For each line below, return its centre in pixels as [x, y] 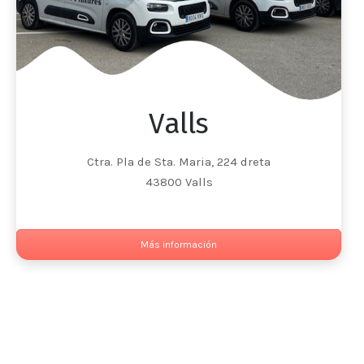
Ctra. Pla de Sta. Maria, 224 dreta [179, 162]
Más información [179, 245]
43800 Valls [179, 182]
